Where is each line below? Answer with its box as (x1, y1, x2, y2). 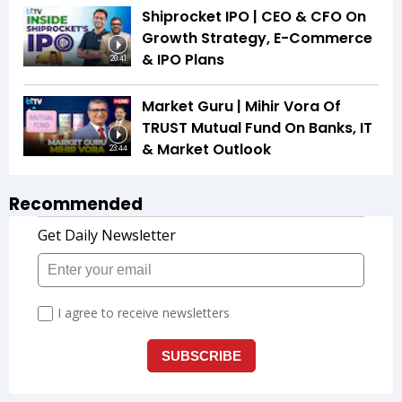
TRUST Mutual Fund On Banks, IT (142, 117, 372, 138)
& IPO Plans (142, 48, 224, 70)
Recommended (9, 191, 143, 216)
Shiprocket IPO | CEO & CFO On (142, 5, 366, 27)
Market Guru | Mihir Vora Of (142, 95, 341, 117)
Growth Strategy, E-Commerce (142, 27, 372, 48)
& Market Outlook (142, 138, 271, 160)
